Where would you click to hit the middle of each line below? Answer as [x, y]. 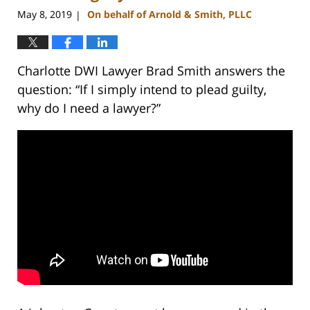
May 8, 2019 [45, 15]
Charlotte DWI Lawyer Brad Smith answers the [151, 71]
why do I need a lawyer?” [89, 108]
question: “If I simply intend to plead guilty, [142, 90]
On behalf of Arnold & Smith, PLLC [170, 15]
